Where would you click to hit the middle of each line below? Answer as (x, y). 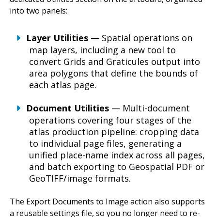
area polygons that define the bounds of (114, 73)
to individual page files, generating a (105, 144)
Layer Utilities (57, 38)
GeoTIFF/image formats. (80, 178)
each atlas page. (63, 85)
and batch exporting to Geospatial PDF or (117, 167)
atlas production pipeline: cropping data (114, 132)
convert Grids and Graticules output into (115, 62)
